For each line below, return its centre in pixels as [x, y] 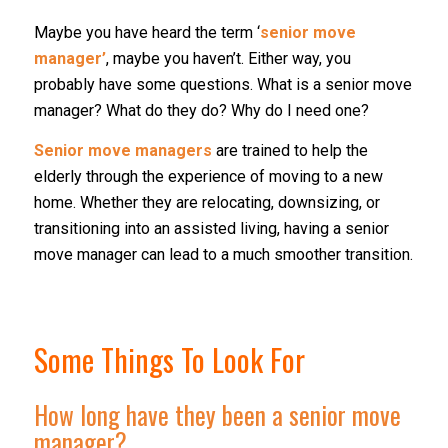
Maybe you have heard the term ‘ [146, 33]
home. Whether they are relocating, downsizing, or [206, 202]
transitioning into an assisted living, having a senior [211, 228]
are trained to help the [289, 150]
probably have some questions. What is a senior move [222, 85]
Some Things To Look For [169, 359]
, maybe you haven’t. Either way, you [228, 59]
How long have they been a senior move [217, 414]
